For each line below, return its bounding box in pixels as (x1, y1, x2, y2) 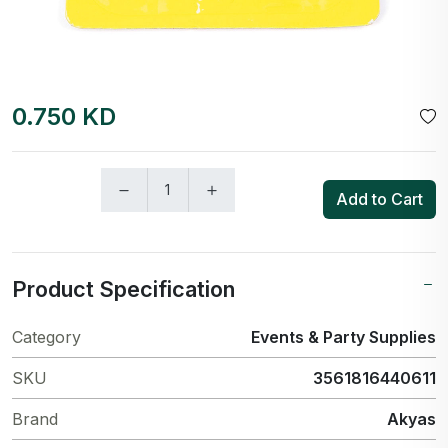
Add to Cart (336, 189, 423, 210)
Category (12, 326, 81, 347)
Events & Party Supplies (251, 326, 436, 347)
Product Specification (12, 275, 235, 302)
